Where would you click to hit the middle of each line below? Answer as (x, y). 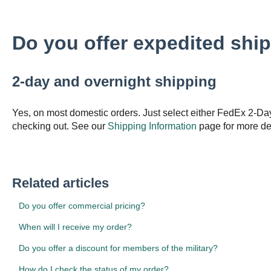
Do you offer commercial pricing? (82, 205)
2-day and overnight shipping (114, 82)
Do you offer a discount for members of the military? (118, 248)
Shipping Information (152, 126)
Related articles (60, 183)
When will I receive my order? (75, 227)
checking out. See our (60, 126)
